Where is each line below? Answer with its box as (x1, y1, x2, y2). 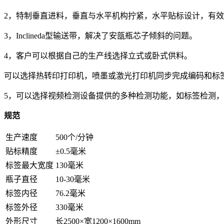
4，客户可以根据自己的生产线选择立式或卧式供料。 (4, 51, 192, 60)
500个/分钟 (55, 132, 93, 141)
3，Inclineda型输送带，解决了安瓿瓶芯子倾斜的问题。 (4, 31, 197, 40)
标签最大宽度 (5, 160, 53, 169)
